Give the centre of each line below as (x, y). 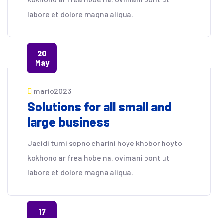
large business (69, 121)
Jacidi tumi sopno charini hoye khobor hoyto (105, 143)
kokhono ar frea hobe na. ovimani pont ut (99, 157)
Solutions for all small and (100, 106)
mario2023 (52, 91)
